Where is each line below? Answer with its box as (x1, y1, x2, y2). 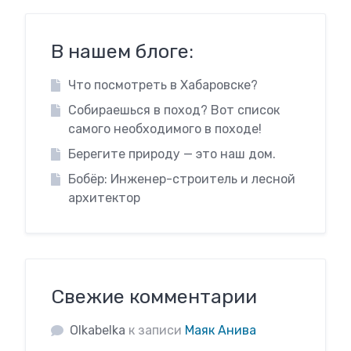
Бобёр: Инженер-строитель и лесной (67, 172, 295, 186)
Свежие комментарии (51, 285, 257, 308)
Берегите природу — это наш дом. (67, 147, 276, 161)
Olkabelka (70, 323, 125, 338)
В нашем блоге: (51, 40, 194, 63)
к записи (125, 323, 185, 338)
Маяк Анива (185, 323, 256, 338)
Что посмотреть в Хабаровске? (67, 78, 258, 92)
